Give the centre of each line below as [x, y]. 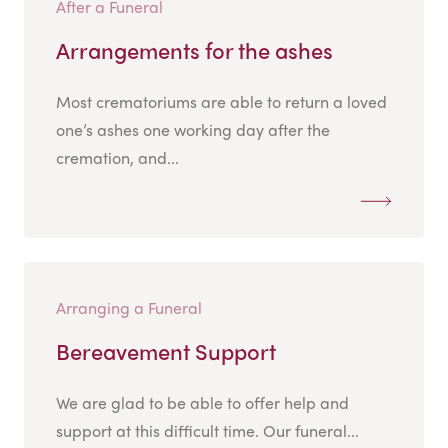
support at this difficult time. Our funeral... [207, 431]
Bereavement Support [166, 351]
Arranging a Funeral [129, 308]
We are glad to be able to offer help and [202, 403]
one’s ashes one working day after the [193, 130]
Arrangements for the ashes [194, 50]
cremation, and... [117, 158]
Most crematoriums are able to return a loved [221, 102]
